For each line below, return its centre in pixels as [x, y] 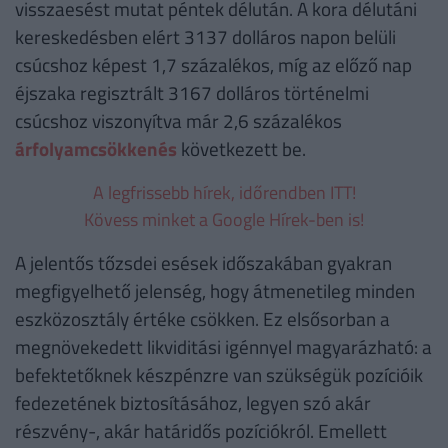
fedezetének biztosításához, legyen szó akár [193, 403]
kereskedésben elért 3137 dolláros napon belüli [205, 37]
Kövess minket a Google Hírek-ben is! [224, 220]
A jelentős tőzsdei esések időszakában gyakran [203, 263]
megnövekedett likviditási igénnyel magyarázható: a [223, 347]
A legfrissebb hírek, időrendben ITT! [224, 193]
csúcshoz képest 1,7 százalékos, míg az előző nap [213, 65]
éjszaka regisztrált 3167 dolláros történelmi [192, 93]
